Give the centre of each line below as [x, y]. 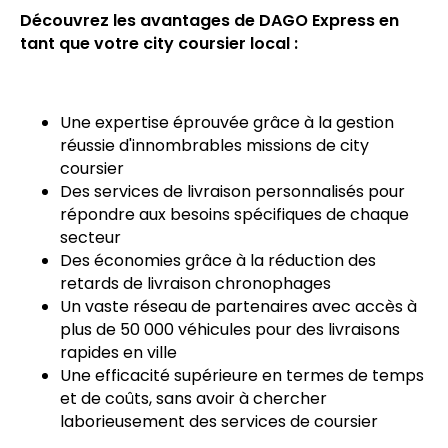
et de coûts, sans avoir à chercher [193, 398]
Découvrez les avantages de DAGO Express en [209, 20]
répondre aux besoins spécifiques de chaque [234, 214]
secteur [90, 237]
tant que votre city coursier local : [159, 43]
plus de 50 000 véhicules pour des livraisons [230, 329]
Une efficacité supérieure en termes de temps [242, 375]
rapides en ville [118, 352]
